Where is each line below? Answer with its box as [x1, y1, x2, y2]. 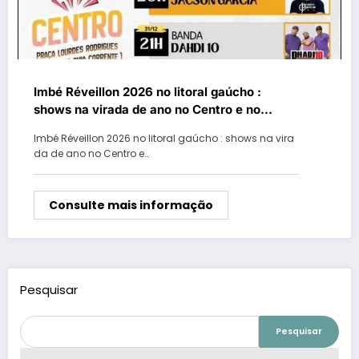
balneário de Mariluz [34, 119, 153, 135]
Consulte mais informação [49, 196, 213, 213]
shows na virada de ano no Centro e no [34, 101, 260, 117]
